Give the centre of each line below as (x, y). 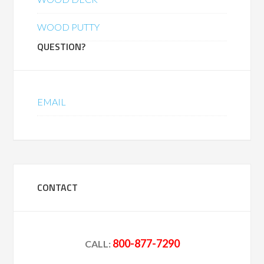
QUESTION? (62, 47)
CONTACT (58, 187)
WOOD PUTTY (69, 27)
